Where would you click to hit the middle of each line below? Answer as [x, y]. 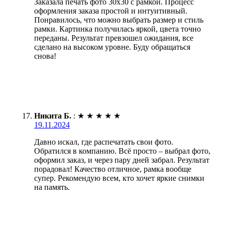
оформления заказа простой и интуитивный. [111, 11]
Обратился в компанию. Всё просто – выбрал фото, [122, 151]
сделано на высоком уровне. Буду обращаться [112, 47]
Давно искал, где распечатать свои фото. [104, 142]
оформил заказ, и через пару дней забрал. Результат [122, 160]
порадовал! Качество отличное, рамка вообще [113, 169]
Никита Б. [53, 116]
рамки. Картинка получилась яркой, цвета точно [118, 29]
